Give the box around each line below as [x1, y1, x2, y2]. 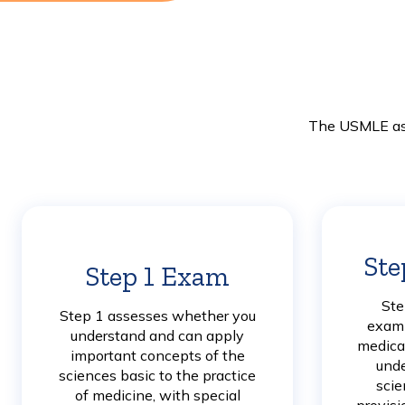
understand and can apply [71, 326, 244, 345]
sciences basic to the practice [59, 366, 256, 385]
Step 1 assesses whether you [59, 306, 256, 325]
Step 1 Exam [85, 260, 230, 294]
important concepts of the [70, 346, 245, 365]
